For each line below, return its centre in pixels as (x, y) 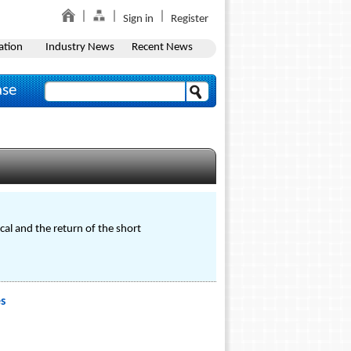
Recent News (162, 47)
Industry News (80, 47)
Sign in (138, 19)
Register (190, 19)
